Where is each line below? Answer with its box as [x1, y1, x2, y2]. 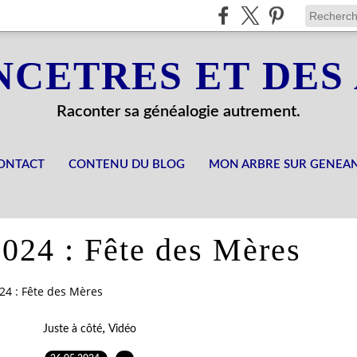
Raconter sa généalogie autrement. [57, 104, 300, 120]
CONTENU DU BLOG [69, 159, 185, 171]
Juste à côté [42, 323, 102, 335]
